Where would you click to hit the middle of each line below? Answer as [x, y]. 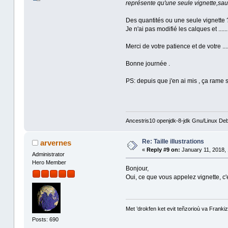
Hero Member [49, 163]
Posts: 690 [45, 219]
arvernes [56, 143]
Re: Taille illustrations [173, 142]
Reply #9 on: [163, 150]
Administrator [48, 154]
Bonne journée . [148, 63]
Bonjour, [137, 169]
